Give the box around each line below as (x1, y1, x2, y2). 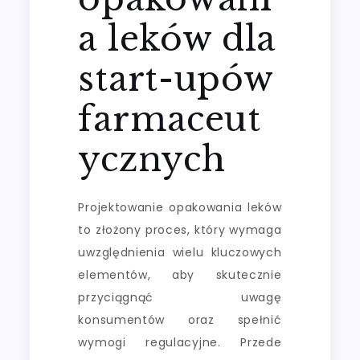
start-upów (78, 57, 273, 100)
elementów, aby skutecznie (78, 266, 282, 283)
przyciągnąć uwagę (78, 288, 282, 305)
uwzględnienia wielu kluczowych (78, 243, 282, 260)
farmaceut (78, 97, 261, 140)
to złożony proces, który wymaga (78, 221, 282, 238)
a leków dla (78, 17, 276, 59)
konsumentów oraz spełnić (78, 311, 282, 328)
